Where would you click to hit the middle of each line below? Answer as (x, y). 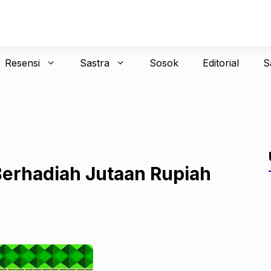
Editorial (220, 63)
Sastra (94, 63)
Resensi (22, 63)
